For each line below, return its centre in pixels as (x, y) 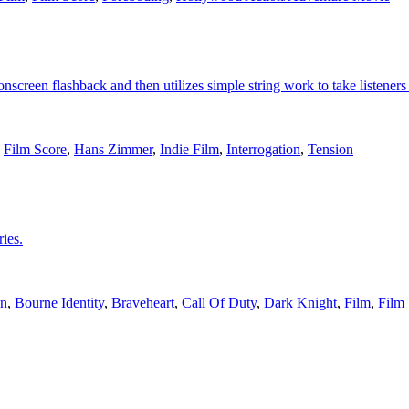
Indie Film (189, 150)
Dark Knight (300, 303)
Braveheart (143, 303)
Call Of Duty (219, 303)
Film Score (35, 150)
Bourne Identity (59, 303)
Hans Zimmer (113, 150)
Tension (330, 150)
